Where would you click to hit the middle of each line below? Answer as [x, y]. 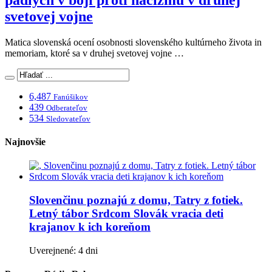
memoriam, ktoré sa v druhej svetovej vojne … [94, 53]
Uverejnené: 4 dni [63, 250]
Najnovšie [25, 142]
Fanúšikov [71, 97]
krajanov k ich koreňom [90, 227]
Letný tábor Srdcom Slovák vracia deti [126, 214]
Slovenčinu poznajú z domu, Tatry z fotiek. [136, 200]
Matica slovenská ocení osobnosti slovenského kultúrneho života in [133, 42]
